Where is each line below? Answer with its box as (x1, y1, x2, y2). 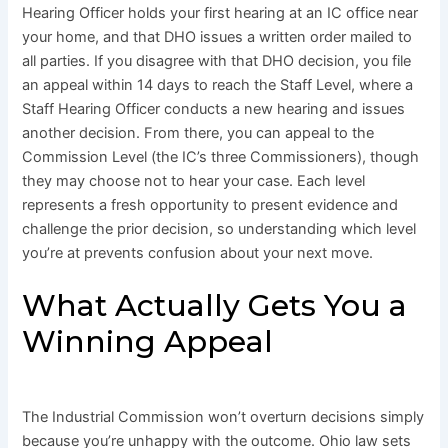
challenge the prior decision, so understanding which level (22, 219, 417, 238)
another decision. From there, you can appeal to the (22, 123, 375, 142)
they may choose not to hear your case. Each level (22, 171, 366, 190)
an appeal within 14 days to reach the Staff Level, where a (22, 75, 414, 94)
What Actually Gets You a (22, 286, 408, 324)
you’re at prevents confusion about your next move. (22, 243, 374, 262)
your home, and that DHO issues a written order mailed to (22, 27, 413, 46)
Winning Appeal (22, 322, 274, 360)
